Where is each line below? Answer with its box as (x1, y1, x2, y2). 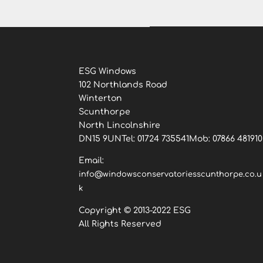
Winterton (79, 93, 123, 103)
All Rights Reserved (79, 219, 162, 228)
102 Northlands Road (79, 80, 168, 89)
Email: (79, 156, 104, 165)
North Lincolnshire (79, 120, 161, 130)
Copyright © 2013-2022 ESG (79, 205, 191, 215)
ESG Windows (79, 66, 137, 76)
